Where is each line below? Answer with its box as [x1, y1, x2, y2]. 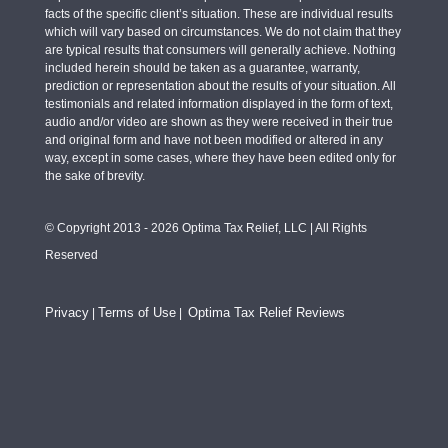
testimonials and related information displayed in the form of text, [44, 96, 393, 111]
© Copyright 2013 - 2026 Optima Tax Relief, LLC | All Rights [44, 220, 367, 235]
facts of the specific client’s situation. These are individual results [44, 6, 393, 21]
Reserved [44, 247, 98, 262]
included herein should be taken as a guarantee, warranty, [44, 60, 360, 75]
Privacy [44, 304, 89, 320]
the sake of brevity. [44, 168, 145, 183]
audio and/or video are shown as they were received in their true [44, 114, 393, 129]
